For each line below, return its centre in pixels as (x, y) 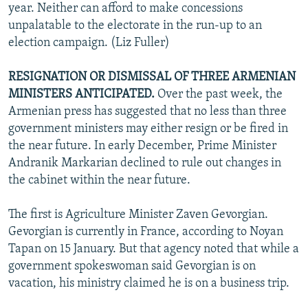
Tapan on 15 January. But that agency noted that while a (154, 249)
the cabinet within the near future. (99, 180)
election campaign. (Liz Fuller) (89, 43)
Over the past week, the (219, 94)
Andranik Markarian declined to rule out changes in (145, 163)
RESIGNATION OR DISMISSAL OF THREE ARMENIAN (152, 77)
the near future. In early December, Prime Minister (142, 146)
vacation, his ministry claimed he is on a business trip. (149, 283)
